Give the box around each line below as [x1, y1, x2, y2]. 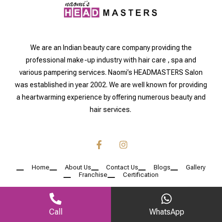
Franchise [79, 170, 108, 178]
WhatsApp [149, 207, 184, 217]
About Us [64, 163, 91, 171]
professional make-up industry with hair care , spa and [26, 55, 196, 64]
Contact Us [106, 163, 139, 171]
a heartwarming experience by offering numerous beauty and [16, 93, 206, 101]
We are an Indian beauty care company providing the [30, 43, 192, 52]
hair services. [89, 105, 133, 113]
